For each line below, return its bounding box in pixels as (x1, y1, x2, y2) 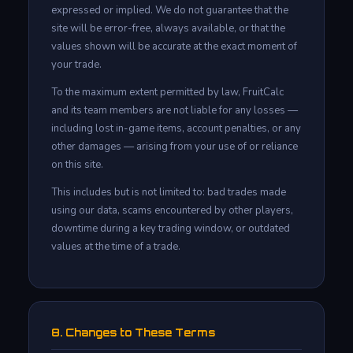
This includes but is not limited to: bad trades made (51, 184, 286, 199)
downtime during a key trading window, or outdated (51, 221, 290, 236)
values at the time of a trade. (51, 239, 180, 254)
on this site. (51, 157, 103, 172)
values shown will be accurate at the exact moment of (51, 39, 297, 54)
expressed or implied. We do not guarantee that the (51, 2, 288, 17)
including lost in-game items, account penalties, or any (51, 121, 301, 136)
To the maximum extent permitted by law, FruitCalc (51, 84, 284, 99)
